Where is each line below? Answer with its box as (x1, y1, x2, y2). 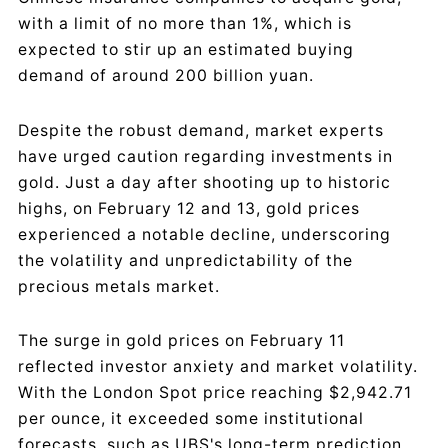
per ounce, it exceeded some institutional (18, 409, 364, 429)
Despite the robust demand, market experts (18, 120, 384, 140)
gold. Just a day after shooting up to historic (18, 172, 391, 192)
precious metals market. (18, 276, 220, 296)
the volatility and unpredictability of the (18, 250, 353, 270)
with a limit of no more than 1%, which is (18, 14, 352, 34)
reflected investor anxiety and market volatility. (18, 357, 418, 377)
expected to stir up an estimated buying (18, 40, 354, 60)
